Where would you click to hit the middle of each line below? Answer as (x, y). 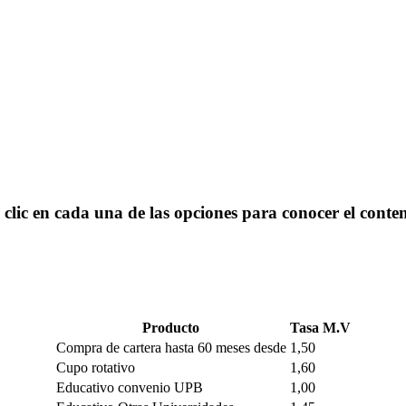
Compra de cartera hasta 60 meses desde (171, 347)
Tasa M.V (320, 327)
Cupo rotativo (95, 367)
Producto (171, 327)
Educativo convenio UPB (129, 387)
